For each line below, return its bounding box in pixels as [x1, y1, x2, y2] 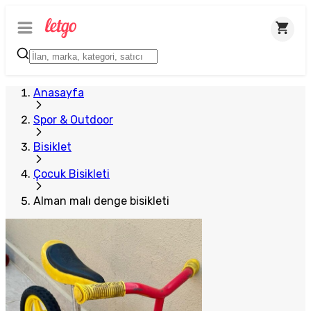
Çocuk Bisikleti [33, 167, 110, 180]
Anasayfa [33, 86, 84, 99]
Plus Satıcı [21, 13, 62, 22]
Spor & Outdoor [33, 113, 113, 126]
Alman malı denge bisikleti [33, 194, 169, 208]
